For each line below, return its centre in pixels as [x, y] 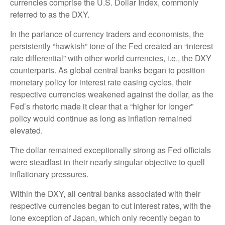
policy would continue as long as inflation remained [101, 118]
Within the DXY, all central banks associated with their [105, 194]
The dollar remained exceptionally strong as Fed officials [110, 150]
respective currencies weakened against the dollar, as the [112, 94]
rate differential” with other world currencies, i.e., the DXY [111, 58]
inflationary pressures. [49, 174]
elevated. [26, 130]
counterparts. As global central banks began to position [107, 70]
